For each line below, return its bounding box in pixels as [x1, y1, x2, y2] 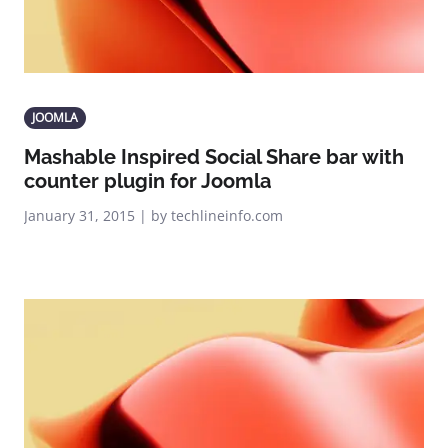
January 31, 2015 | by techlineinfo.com [24, 206, 283, 225]
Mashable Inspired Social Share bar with [24, 145, 404, 169]
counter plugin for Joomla [24, 169, 271, 193]
